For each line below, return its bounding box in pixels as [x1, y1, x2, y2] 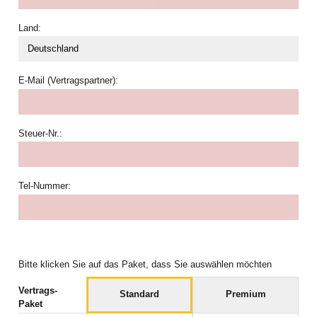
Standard [119, 289, 159, 300]
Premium [225, 289, 266, 300]
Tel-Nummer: [18, 181, 71, 192]
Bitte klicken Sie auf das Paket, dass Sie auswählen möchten [18, 260, 272, 270]
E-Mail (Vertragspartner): [18, 76, 118, 86]
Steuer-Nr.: [18, 128, 62, 139]
